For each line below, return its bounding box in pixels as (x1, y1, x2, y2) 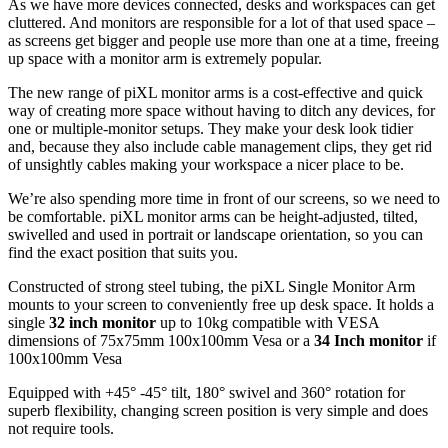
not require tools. (8, 420, 114, 438)
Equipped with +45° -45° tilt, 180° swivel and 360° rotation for (8, 384, 405, 402)
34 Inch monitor (314, 332, 423, 350)
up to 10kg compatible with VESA (156, 314, 379, 332)
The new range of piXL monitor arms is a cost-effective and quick (8, 84, 423, 102)
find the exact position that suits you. (8, 244, 238, 262)
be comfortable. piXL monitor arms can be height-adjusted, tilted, (8, 208, 418, 226)
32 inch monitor (49, 314, 156, 332)
